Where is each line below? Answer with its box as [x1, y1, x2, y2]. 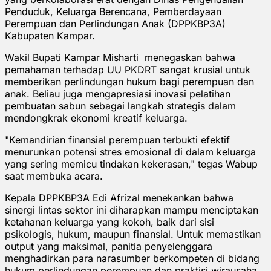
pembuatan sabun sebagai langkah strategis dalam [5, 99, 236, 112]
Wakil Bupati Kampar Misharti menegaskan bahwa [5, 51, 235, 64]
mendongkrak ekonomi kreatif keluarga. [5, 111, 188, 124]
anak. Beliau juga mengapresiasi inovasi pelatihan [5, 87, 230, 100]
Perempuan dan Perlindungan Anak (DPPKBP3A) [5, 17, 226, 30]
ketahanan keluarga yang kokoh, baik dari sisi [5, 215, 214, 228]
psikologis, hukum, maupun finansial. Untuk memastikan [5, 227, 261, 240]
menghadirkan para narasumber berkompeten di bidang [5, 252, 260, 264]
